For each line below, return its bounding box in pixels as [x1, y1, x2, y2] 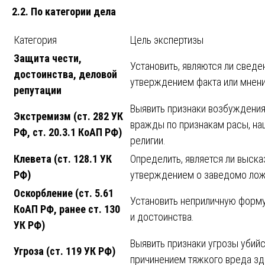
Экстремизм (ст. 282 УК [14, 110, 123, 123]
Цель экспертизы [130, 34, 203, 47]
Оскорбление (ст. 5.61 [14, 187, 114, 200]
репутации [14, 84, 62, 97]
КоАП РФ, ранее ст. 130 [14, 203, 120, 216]
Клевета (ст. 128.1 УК [14, 153, 112, 166]
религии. [130, 134, 166, 147]
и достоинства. [130, 211, 194, 224]
